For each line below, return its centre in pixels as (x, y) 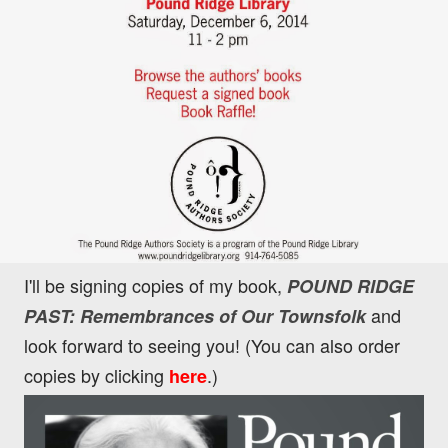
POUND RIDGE (350, 286)
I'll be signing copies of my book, (153, 285)
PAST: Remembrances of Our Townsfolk (197, 316)
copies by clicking (96, 375)
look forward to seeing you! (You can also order (212, 345)
